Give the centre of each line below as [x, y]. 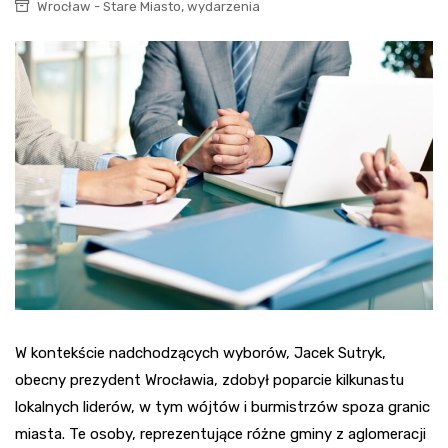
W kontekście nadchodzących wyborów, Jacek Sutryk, [200, 352]
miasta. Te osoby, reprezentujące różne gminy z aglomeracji [220, 433]
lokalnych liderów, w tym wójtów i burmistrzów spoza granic [222, 406]
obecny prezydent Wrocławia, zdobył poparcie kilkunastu [209, 379]
